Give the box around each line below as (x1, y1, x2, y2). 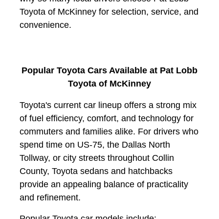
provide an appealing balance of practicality (20, 179, 188, 190)
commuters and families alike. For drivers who (20, 127, 198, 137)
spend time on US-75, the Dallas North (20, 140, 170, 150)
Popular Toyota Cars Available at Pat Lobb (22, 66, 197, 76)
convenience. (20, 20, 71, 30)
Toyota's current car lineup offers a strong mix (20, 100, 197, 110)
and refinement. (20, 193, 81, 203)
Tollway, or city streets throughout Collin (20, 153, 174, 163)
